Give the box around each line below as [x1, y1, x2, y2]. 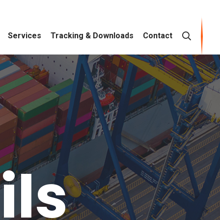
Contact [142, 30, 172, 40]
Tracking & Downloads [50, 30, 134, 40]
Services [7, 30, 41, 40]
